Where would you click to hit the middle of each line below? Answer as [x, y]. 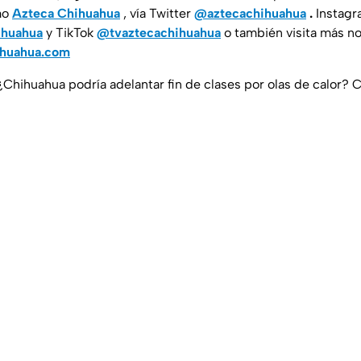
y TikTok [71, 33]
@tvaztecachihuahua [159, 33]
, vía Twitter [159, 14]
